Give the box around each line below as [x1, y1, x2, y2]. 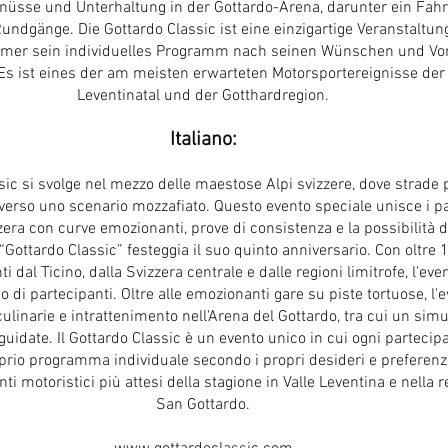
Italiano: [169, 128, 237, 152]
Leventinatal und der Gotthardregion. [77, 86, 329, 106]
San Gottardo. [156, 395, 250, 415]
